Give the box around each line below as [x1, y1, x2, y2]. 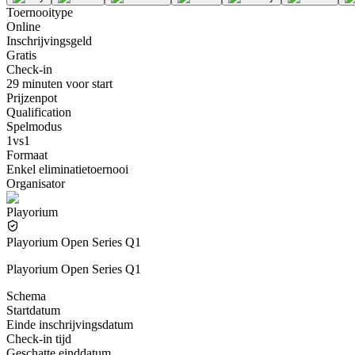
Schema [6, 288, 46, 303]
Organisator [6, 176, 65, 190]
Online [6, 19, 40, 33]
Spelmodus [6, 119, 62, 133]
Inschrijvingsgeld [6, 33, 92, 48]
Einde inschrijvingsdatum [6, 317, 133, 331]
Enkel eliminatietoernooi [6, 162, 128, 176]
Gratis [6, 48, 36, 62]
